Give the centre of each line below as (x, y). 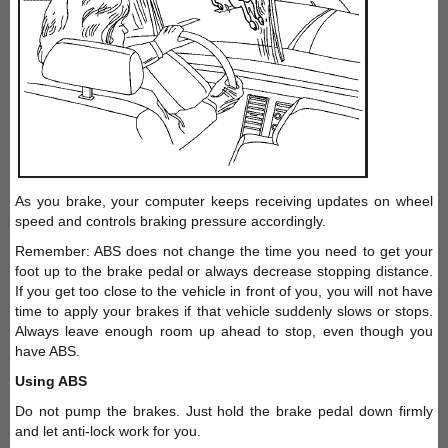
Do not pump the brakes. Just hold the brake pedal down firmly (224, 410)
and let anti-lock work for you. (108, 430)
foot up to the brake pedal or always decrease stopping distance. (224, 270)
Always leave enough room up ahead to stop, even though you (224, 330)
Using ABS (51, 380)
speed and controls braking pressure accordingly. (170, 220)
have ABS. (47, 350)
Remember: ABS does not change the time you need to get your (224, 250)
